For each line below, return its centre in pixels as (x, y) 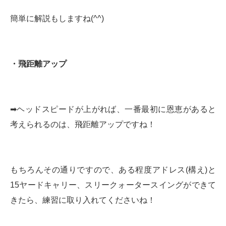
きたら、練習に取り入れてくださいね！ (83, 200)
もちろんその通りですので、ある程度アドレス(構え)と (113, 169)
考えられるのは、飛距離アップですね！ (83, 124)
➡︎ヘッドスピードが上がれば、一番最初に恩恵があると (113, 109)
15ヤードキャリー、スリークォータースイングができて (113, 185)
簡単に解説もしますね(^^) (57, 18)
